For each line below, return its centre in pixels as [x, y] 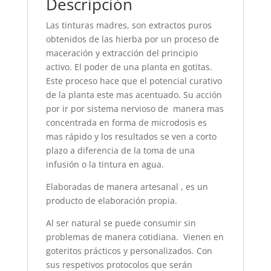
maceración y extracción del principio [122, 53]
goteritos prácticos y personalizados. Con [129, 251]
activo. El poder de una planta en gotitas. [129, 67]
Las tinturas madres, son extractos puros [129, 25]
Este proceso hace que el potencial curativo [134, 81]
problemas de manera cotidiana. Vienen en [135, 237]
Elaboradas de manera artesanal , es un [127, 187]
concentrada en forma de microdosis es [127, 123]
